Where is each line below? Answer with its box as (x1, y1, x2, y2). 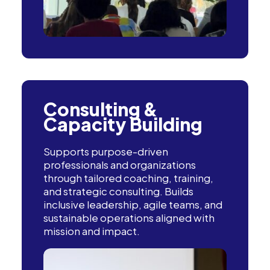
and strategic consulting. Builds (43, 184, 193, 198)
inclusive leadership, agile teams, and (43, 198, 222, 211)
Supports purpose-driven (43, 145, 168, 158)
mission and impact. (43, 224, 140, 237)
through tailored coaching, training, (43, 171, 213, 184)
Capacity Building (43, 113, 202, 136)
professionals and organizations (43, 158, 196, 171)
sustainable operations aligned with (43, 211, 215, 224)
